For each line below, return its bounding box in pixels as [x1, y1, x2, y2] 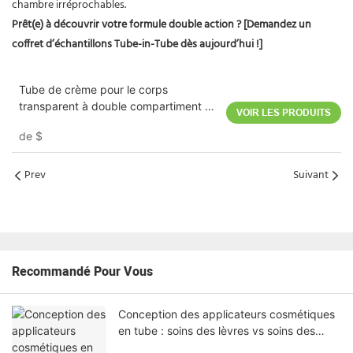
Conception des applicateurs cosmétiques [118, 307, 335, 321]
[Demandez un [243, 15, 311, 34]
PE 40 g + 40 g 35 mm [18, 115, 137, 129]
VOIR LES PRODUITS [236, 106, 331, 118]
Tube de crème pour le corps [18, 82, 168, 96]
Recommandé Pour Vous [12, 262, 153, 281]
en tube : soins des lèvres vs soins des [118, 323, 315, 337]
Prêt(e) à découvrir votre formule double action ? [12, 15, 241, 34]
